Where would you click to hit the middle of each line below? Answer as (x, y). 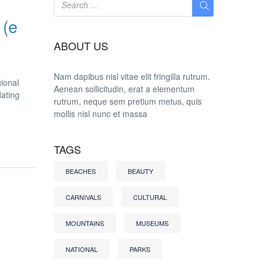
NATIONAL (82, 249)
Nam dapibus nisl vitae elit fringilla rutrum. (132, 77)
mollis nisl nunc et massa (101, 114)
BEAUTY (140, 171)
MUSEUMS (152, 223)
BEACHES (81, 171)
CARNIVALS (83, 197)
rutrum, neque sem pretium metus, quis (128, 101)
